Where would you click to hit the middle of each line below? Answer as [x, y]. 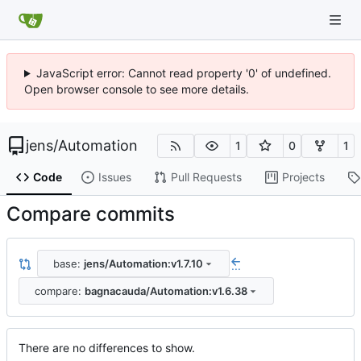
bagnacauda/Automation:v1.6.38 [166, 290]
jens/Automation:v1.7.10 [143, 263]
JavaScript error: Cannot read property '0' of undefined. [183, 73]
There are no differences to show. [107, 348]
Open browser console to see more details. [137, 89]
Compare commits [91, 214]
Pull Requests [206, 177]
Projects [303, 177]
